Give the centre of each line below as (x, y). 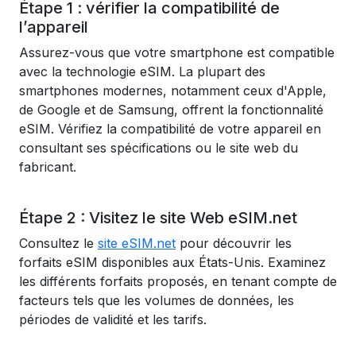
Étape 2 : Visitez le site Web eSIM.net (158, 218)
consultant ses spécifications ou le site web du (159, 148)
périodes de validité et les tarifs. (113, 319)
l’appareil (54, 27)
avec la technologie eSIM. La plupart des (142, 72)
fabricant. (48, 167)
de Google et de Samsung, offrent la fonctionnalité (171, 110)
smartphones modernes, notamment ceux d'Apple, (173, 91)
